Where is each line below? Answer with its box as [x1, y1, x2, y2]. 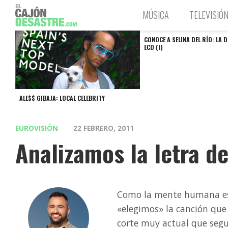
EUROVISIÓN [15, 123, 58, 133]
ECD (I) [144, 43, 163, 51]
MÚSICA [142, 8, 169, 21]
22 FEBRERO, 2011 [73, 123, 134, 133]
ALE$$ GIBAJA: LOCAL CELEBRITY [19, 94, 105, 102]
